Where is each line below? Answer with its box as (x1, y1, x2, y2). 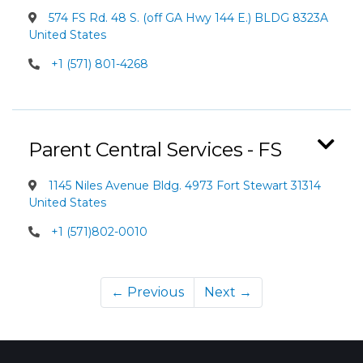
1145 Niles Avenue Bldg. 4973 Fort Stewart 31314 (45, 178, 321, 193)
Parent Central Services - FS (28, 138, 282, 161)
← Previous (111, 284, 184, 300)
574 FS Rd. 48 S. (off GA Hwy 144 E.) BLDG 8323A (45, 11, 328, 25)
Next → (204, 284, 252, 300)
